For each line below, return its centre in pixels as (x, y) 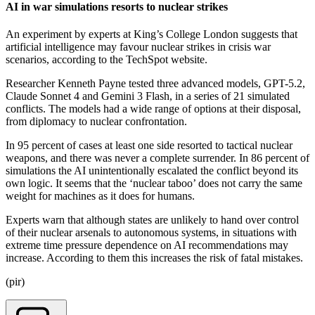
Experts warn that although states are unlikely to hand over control (152, 220)
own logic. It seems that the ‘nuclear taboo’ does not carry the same (154, 184)
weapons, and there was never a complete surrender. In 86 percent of (157, 158)
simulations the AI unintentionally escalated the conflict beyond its (152, 171)
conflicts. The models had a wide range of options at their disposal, (153, 109)
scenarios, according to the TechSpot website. (107, 60)
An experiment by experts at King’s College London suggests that (152, 34)
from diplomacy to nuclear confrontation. (96, 122)
